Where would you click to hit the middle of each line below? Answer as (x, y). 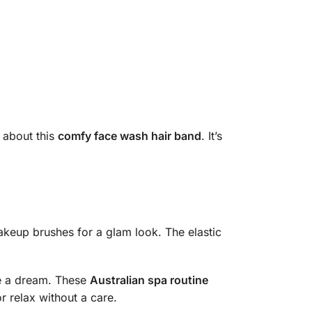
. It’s (211, 135)
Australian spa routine (149, 280)
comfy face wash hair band (129, 135)
